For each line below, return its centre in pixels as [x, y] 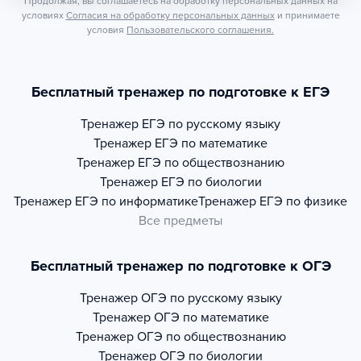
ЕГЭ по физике [303, 201]
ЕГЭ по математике [211, 143]
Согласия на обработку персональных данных [170, 15]
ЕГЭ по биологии [211, 182]
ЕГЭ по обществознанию [211, 163]
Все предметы [180, 221]
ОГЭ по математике [211, 317]
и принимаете [308, 15]
